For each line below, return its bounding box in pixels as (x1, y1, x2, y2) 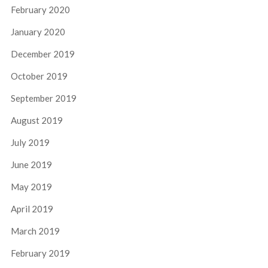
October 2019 (10, 70, 68, 81)
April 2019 (10, 203, 53, 214)
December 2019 (10, 48, 75, 59)
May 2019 (10, 181, 52, 192)
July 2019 (10, 136, 50, 148)
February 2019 (10, 247, 70, 258)
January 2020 (10, 26, 65, 37)
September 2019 (10, 92, 77, 103)
